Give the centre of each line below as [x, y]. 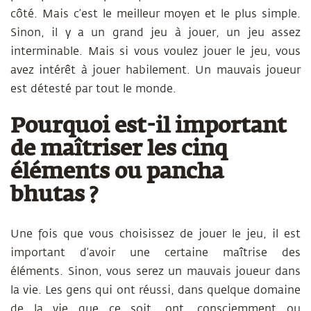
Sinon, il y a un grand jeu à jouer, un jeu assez [155, 33]
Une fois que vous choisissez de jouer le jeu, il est [155, 234]
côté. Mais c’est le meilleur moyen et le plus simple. [155, 14]
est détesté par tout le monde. [93, 89]
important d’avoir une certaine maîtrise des [155, 253]
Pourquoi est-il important [149, 127]
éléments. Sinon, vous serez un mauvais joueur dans [155, 271]
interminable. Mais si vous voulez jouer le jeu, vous [155, 51]
